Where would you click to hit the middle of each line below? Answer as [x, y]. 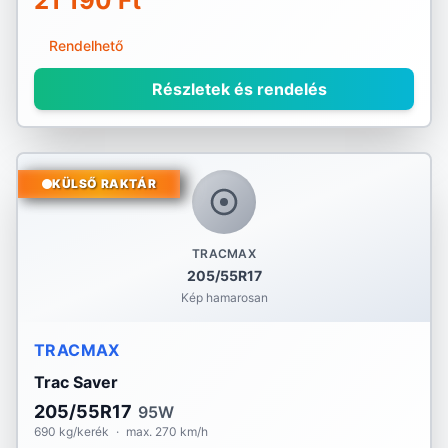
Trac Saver [76, 382]
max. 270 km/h [167, 431]
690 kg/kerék [71, 431]
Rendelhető [86, 45]
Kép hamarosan [224, 297]
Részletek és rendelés [237, 89]
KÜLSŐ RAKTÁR [104, 183]
